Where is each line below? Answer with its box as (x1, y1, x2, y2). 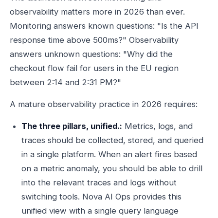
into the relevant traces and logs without (21, 178, 177, 187)
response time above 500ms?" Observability (10, 35, 179, 45)
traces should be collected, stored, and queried (21, 135, 203, 145)
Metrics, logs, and (122, 121, 193, 131)
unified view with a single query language (21, 206, 179, 216)
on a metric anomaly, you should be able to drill (21, 163, 202, 173)
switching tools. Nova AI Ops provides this (21, 192, 182, 201)
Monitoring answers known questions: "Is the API (10, 21, 199, 31)
